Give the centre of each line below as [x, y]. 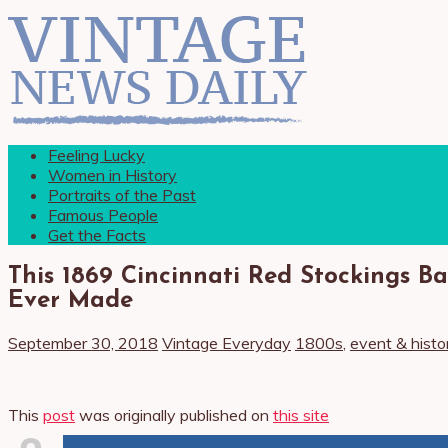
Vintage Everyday [226, 342]
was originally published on [174, 414]
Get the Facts [97, 235]
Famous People [103, 215]
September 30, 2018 [83, 342]
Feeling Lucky [96, 155]
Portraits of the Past [122, 195]
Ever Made [70, 300]
